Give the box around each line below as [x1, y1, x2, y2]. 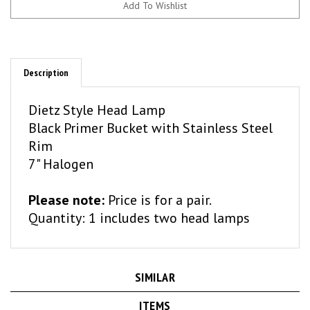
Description [24, 53, 69, 66]
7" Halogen [28, 142, 93, 160]
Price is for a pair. [104, 178, 212, 196]
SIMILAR [134, 256, 176, 272]
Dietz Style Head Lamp [28, 88, 165, 106]
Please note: [28, 178, 104, 196]
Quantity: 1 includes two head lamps [28, 196, 250, 214]
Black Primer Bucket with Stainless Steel [28, 106, 273, 124]
